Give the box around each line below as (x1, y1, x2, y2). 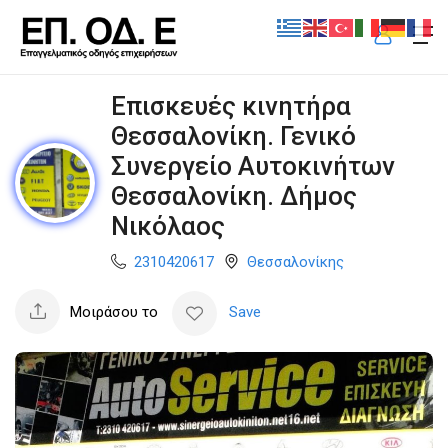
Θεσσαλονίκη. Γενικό (111, 120, 356, 151)
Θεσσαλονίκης (247, 253, 344, 272)
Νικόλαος (111, 210, 225, 241)
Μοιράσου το (70, 302, 158, 321)
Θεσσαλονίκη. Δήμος (111, 180, 357, 211)
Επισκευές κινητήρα (111, 90, 351, 121)
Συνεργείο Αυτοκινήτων (111, 150, 395, 181)
